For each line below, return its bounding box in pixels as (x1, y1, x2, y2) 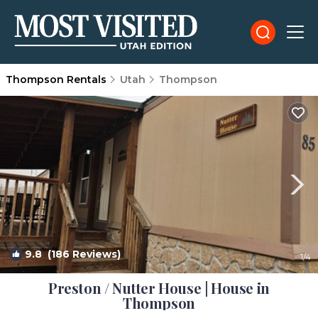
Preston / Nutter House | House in (48, 278, 270, 297)
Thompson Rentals (6, 73, 109, 86)
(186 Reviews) (42, 248, 121, 261)
